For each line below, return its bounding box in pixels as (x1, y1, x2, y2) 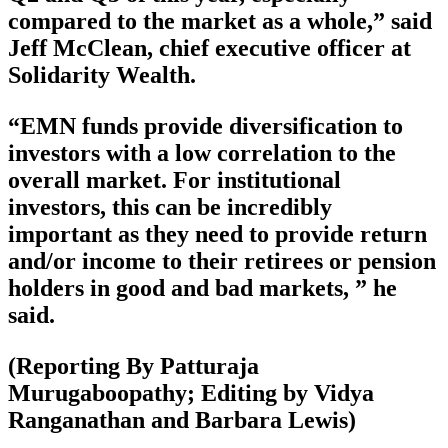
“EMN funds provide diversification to (8, 113, 403, 140)
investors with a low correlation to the (8, 140, 396, 167)
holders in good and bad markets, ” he (8, 275, 397, 302)
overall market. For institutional (8, 167, 341, 194)
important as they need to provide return (8, 221, 427, 248)
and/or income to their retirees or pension (8, 248, 436, 275)
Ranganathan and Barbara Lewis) (8, 407, 356, 434)
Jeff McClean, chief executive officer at (8, 35, 411, 62)
